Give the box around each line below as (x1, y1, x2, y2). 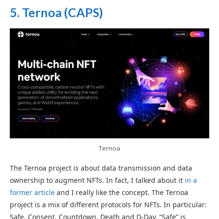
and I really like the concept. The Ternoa (55, 188, 188, 197)
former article (10, 188, 55, 197)
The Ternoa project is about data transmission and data (10, 163, 192, 173)
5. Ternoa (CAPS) (10, 4, 103, 20)
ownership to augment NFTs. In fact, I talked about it (10, 175, 185, 185)
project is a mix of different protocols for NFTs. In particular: (10, 200, 207, 210)
